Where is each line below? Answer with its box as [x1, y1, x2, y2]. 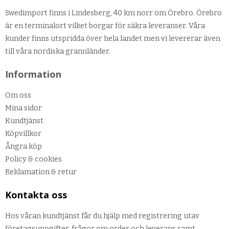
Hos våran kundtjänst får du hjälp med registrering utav [5, 211, 199, 220]
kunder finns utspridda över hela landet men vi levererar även [5, 34, 220, 43]
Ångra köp [5, 142, 42, 151]
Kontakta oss [5, 188, 67, 201]
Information [5, 67, 61, 80]
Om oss [5, 90, 31, 100]
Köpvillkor [5, 129, 41, 138]
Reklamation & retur [5, 167, 77, 176]
